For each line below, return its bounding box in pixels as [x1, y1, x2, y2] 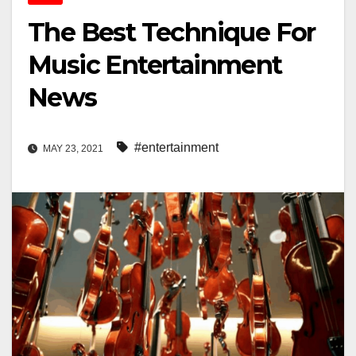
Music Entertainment [28, 49, 282, 81]
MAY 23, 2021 [41, 143, 106, 155]
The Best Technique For [28, 17, 315, 48]
